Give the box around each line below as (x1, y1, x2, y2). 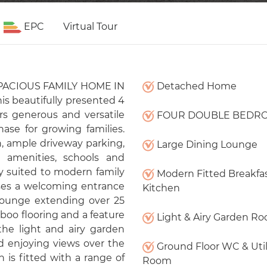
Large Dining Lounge (154, 139, 257, 150)
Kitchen (142, 182, 180, 194)
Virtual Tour (63, 21, 117, 32)
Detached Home (154, 80, 237, 92)
